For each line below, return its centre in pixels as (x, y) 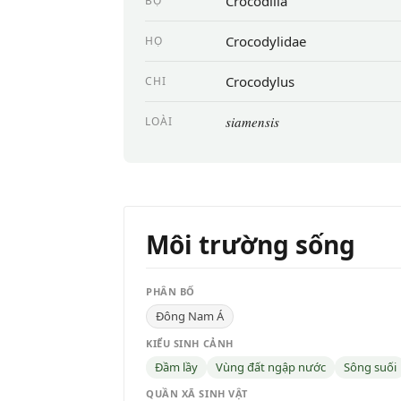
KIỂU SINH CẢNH (190, 343)
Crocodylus (260, 81)
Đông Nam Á (190, 316)
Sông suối (370, 367)
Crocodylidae (266, 41)
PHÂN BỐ (171, 291)
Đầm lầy (176, 367)
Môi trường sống (251, 244)
